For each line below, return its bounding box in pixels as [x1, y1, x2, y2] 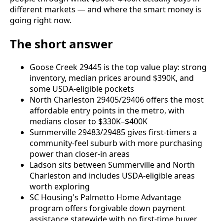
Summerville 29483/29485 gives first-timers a [30, 126, 197, 138]
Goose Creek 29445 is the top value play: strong [30, 61, 207, 73]
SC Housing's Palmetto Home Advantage [30, 191, 181, 203]
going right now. [10, 14, 72, 26]
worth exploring [30, 181, 90, 192]
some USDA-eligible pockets [30, 83, 134, 94]
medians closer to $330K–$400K [30, 115, 147, 127]
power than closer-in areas [30, 148, 130, 159]
